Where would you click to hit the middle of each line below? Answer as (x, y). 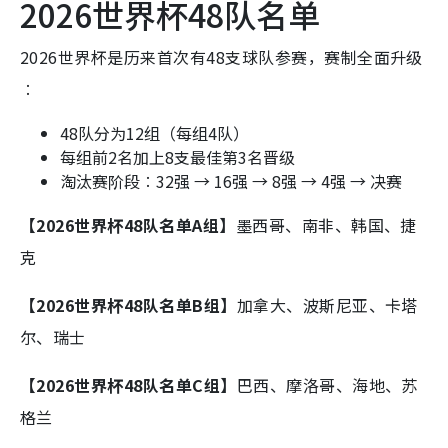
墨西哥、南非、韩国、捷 (326, 225)
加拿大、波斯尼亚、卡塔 (327, 305)
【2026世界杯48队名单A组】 (128, 225)
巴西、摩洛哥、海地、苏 (327, 385)
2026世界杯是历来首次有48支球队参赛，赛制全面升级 (221, 57)
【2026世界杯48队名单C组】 (128, 385)
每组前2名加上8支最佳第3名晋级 (177, 157)
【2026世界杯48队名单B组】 (128, 305)
